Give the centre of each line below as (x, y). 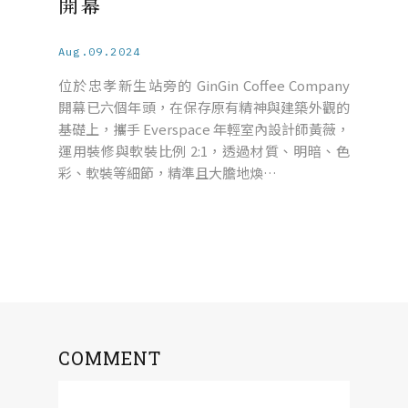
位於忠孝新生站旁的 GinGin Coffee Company (204, 85)
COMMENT (110, 358)
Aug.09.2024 (100, 51)
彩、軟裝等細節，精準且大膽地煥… (168, 173)
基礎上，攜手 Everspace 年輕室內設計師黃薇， (204, 129)
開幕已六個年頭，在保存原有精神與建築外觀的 (204, 107)
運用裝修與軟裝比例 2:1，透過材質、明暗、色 (204, 151)
